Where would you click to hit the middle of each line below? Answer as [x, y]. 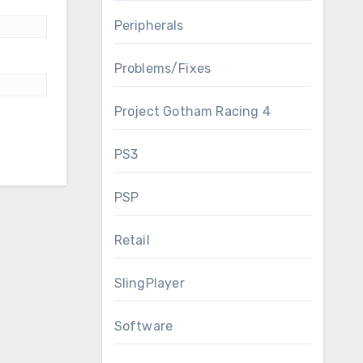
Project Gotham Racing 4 [192, 111]
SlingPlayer [149, 283]
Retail [132, 240]
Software [143, 326]
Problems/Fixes [162, 68]
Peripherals [149, 26]
